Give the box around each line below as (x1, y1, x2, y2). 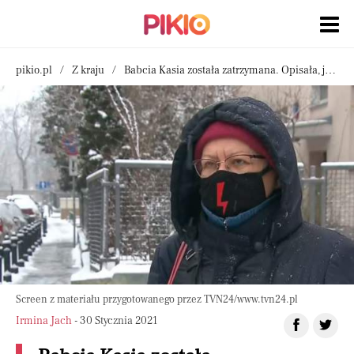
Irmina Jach (16, 314, 72, 329)
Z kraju (72, 63, 104, 77)
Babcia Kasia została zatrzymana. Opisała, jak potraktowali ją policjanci (124, 63, 325, 77)
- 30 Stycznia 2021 (72, 314, 157, 329)
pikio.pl (16, 63, 52, 77)
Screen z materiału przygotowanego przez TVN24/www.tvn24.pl (16, 293, 298, 307)
